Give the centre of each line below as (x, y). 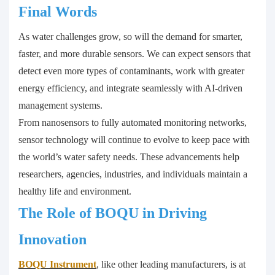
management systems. (60, 106)
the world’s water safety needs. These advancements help (129, 157)
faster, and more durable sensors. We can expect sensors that (134, 54)
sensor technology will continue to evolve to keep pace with (134, 140)
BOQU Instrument (57, 265)
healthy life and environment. (75, 192)
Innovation (52, 240)
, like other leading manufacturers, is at (171, 265)
